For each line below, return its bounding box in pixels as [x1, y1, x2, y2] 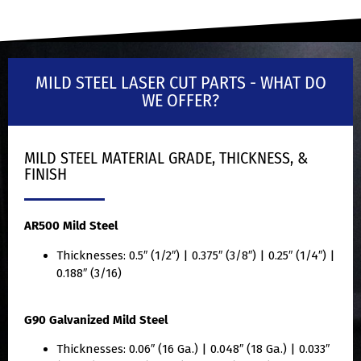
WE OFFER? [142, 89, 219, 112]
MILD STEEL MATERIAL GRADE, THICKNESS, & [24, 148, 308, 168]
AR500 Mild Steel [24, 218, 118, 234]
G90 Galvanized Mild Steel [24, 313, 168, 328]
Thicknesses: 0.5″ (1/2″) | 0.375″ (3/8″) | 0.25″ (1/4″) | [56, 247, 335, 263]
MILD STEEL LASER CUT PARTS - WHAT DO [35, 72, 326, 94]
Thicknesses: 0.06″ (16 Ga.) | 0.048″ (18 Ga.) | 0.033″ [56, 342, 330, 357]
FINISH [24, 164, 67, 185]
